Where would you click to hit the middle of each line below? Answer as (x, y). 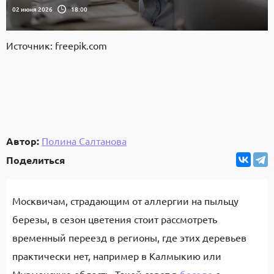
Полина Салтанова (84, 141)
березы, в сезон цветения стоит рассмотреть (115, 219)
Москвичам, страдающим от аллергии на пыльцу (125, 201)
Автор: (23, 141)
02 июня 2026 (32, 9)
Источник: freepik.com (57, 45)
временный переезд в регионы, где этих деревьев (129, 237)
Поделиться (35, 160)
